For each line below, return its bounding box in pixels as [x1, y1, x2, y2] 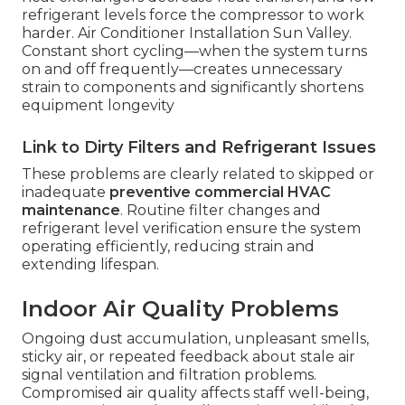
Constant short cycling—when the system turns [22, 42, 367, 61]
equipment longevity [22, 97, 174, 115]
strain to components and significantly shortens [22, 79, 363, 97]
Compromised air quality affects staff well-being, [22, 384, 369, 402]
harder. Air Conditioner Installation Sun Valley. [22, 24, 352, 42]
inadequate [22, 184, 109, 202]
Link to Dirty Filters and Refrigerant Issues [22, 137, 376, 158]
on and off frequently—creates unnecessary [22, 61, 343, 79]
